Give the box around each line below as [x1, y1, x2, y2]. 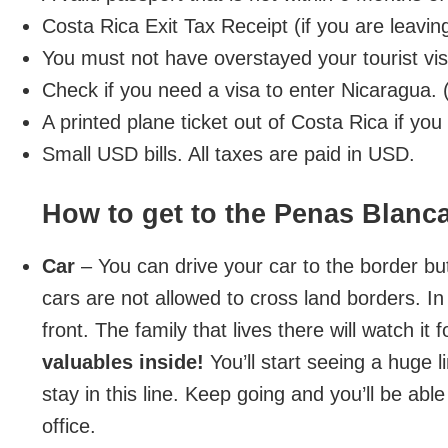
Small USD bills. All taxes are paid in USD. [42, 143, 415, 165]
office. [42, 415, 96, 437]
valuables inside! [42, 351, 204, 373]
